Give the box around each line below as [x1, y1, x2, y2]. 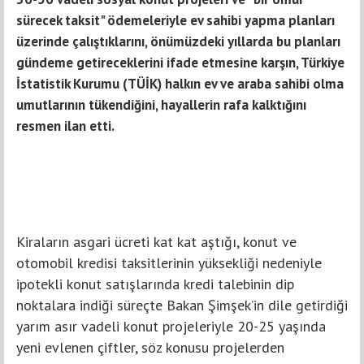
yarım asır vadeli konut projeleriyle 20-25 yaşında [16, 316, 326, 336]
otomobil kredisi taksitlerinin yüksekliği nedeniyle [16, 253, 322, 272]
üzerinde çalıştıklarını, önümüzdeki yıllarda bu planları [16, 32, 340, 50]
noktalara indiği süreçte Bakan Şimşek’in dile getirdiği [16, 295, 348, 314]
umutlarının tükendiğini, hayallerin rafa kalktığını [16, 95, 306, 114]
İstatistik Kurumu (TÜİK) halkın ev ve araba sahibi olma [16, 74, 344, 93]
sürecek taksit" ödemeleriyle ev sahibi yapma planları [16, 11, 335, 29]
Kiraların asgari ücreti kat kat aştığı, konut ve [16, 232, 297, 251]
